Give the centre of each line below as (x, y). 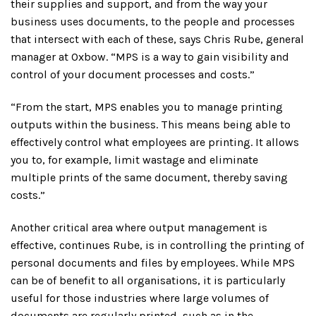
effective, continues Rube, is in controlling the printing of (157, 245)
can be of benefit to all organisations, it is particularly (148, 280)
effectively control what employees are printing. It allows (155, 142)
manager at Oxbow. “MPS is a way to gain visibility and (150, 57)
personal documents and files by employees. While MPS (153, 262)
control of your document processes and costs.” (133, 75)
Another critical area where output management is (139, 227)
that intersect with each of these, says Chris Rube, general (157, 39)
